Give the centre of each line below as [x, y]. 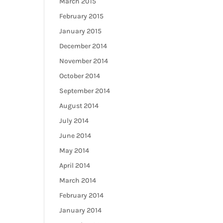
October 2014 [80, 76]
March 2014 [78, 180]
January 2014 [81, 210]
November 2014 [84, 61]
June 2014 [75, 136]
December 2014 [83, 46]
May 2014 [74, 151]
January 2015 [81, 31]
